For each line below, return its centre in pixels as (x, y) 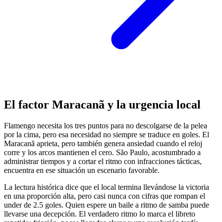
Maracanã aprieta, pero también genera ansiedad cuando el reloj (103, 144)
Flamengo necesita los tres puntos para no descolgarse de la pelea (106, 126)
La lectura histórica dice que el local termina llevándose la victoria (107, 187)
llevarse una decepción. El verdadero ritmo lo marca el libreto (100, 214)
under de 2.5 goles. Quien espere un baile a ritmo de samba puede (107, 205)
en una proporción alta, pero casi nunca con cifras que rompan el (105, 196)
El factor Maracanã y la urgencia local (102, 105)
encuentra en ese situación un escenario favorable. (82, 170)
